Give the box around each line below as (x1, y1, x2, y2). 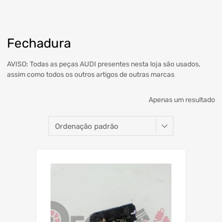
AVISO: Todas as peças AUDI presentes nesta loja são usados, (7, 60, 200, 69)
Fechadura (7, 36, 71, 51)
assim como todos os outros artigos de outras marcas (7, 70, 174, 79)
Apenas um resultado (149, 96, 215, 105)
